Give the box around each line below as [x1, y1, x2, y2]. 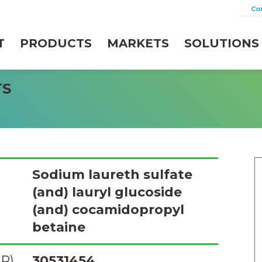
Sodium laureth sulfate [32, 167, 192, 182]
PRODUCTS [20, 36, 92, 50]
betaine [32, 219, 85, 235]
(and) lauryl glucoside [32, 184, 182, 200]
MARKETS [107, 36, 170, 50]
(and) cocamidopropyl [32, 202, 184, 218]
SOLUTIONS [184, 36, 260, 50]
